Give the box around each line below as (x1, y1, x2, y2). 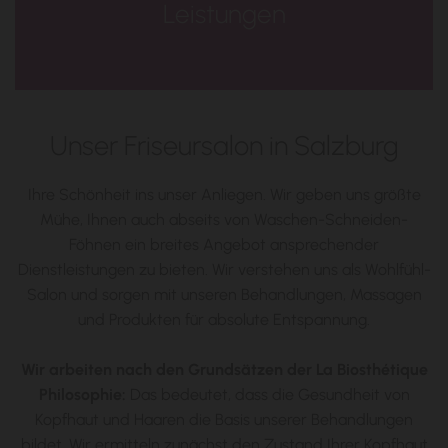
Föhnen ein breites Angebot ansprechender (69, 235, 379, 254)
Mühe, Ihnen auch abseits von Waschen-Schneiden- (40, 210, 408, 229)
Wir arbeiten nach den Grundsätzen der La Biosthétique (20, 360, 428, 379)
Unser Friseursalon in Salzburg (49, 129, 399, 162)
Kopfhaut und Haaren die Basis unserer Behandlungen (35, 410, 413, 429)
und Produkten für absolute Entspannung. (78, 310, 370, 329)
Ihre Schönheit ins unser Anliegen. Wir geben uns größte (27, 185, 421, 204)
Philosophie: (38, 385, 126, 404)
